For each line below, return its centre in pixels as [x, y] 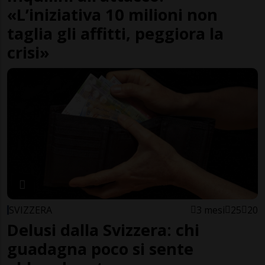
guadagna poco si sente [100, 249]
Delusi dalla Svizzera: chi [103, 230]
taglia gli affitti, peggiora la [115, 33]
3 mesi [211, 210]
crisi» [28, 52]
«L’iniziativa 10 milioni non [112, 14]
